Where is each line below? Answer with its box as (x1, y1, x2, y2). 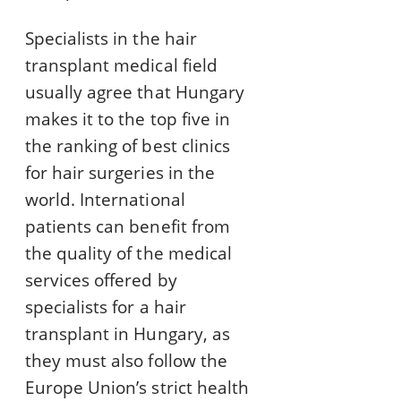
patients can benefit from (25, 215, 230, 239)
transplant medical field (25, 54, 218, 78)
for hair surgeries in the (25, 161, 215, 185)
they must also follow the (25, 349, 227, 373)
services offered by (25, 269, 177, 293)
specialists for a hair (25, 295, 186, 320)
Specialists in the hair (25, 27, 197, 51)
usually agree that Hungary (25, 81, 244, 105)
